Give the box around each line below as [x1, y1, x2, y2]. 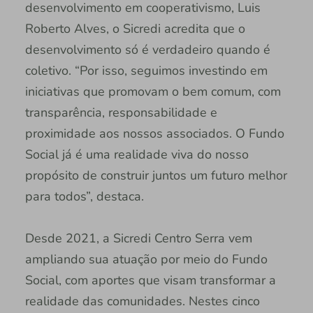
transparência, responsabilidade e [24, 103, 217, 121]
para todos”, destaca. [24, 187, 144, 205]
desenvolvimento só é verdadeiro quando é [24, 41, 270, 58]
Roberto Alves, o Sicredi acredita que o [24, 20, 245, 37]
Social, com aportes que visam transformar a [24, 271, 276, 289]
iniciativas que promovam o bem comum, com [24, 82, 281, 100]
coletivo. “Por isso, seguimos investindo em [24, 61, 268, 79]
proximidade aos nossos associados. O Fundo [24, 124, 284, 142]
